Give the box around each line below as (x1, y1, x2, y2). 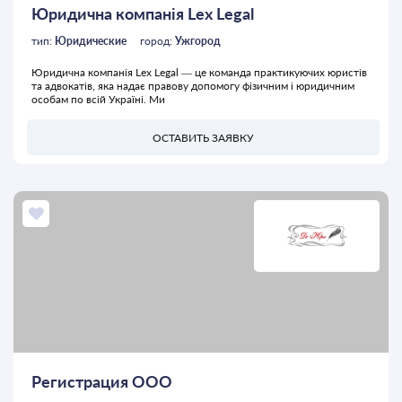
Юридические (55, 34, 127, 48)
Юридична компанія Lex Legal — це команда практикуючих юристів (31, 66, 367, 80)
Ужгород (175, 34, 221, 48)
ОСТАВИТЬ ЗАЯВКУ (153, 130, 254, 144)
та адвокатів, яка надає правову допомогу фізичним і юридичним (31, 79, 354, 93)
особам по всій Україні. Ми (31, 92, 165, 107)
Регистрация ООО (31, 371, 172, 392)
